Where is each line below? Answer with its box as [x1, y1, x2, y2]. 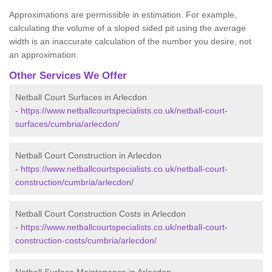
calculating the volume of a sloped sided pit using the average [9, 23, 246, 33]
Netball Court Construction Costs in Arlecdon [15, 209, 186, 219]
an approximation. [9, 50, 81, 60]
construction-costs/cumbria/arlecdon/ [15, 236, 157, 246]
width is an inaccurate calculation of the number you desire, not [9, 36, 251, 47]
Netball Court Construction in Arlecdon [15, 151, 161, 161]
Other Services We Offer [9, 70, 127, 82]
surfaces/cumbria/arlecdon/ [15, 119, 120, 129]
